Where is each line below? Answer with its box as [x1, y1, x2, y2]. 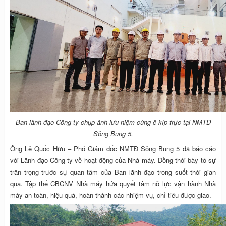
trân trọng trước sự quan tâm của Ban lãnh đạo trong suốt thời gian [10, 167, 216, 177]
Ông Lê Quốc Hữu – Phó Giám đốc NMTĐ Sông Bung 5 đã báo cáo [10, 144, 216, 153]
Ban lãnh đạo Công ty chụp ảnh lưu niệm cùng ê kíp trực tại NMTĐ [15, 117, 211, 127]
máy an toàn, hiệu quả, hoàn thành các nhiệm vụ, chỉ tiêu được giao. [10, 190, 211, 200]
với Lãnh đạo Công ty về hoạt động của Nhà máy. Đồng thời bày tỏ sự [10, 155, 216, 165]
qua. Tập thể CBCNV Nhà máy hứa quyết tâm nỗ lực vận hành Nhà [10, 179, 216, 188]
